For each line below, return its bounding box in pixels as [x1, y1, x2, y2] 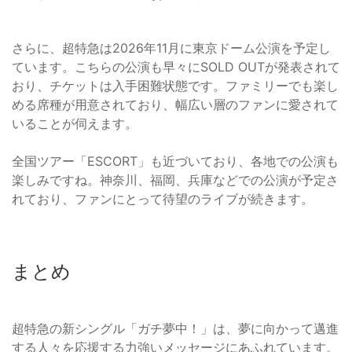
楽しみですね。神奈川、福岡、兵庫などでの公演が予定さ [12, 172, 339, 189]
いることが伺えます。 [12, 115, 137, 132]
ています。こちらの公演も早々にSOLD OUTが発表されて [12, 59, 340, 75]
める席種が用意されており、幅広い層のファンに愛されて [12, 97, 339, 113]
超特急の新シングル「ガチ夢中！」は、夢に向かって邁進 [12, 321, 339, 337]
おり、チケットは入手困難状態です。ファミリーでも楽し [12, 78, 339, 94]
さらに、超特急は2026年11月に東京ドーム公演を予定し [12, 40, 331, 57]
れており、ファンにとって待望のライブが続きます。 [12, 191, 313, 207]
